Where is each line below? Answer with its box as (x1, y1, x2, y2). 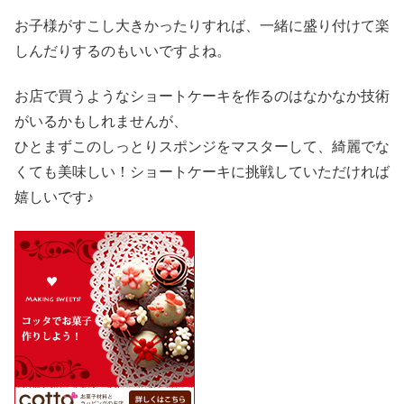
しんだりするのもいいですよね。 (14, 42, 231, 59)
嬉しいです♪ (14, 189, 94, 206)
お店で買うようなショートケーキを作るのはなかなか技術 (14, 88, 390, 105)
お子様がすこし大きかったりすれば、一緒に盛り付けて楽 (14, 17, 390, 33)
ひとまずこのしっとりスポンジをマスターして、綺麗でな (14, 139, 390, 155)
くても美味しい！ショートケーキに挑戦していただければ (14, 164, 390, 180)
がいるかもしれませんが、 (14, 114, 188, 130)
